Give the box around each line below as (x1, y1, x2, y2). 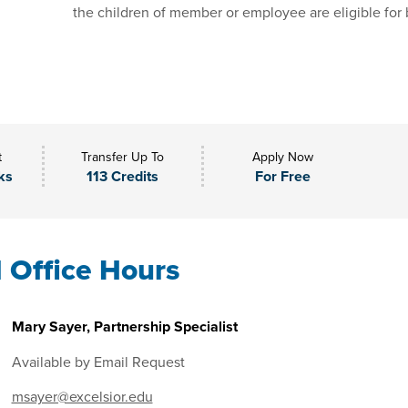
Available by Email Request (11, 352, 185, 372)
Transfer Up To (81, 148, 165, 166)
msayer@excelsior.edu (11, 386, 153, 406)
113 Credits (87, 166, 159, 187)
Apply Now (252, 148, 314, 166)
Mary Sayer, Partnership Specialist (11, 316, 238, 337)
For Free (255, 166, 311, 187)
